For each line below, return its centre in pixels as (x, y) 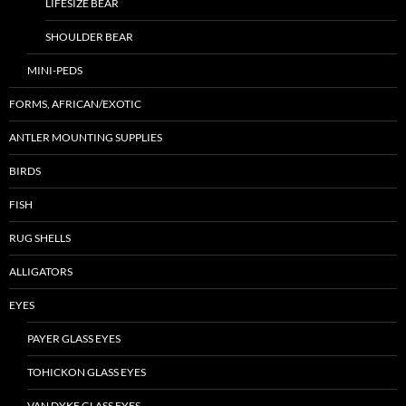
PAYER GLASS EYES (74, 339)
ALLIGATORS (41, 272)
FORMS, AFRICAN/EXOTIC (75, 104)
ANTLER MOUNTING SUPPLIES (86, 138)
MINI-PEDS (55, 71)
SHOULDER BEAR (89, 37)
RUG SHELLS (40, 238)
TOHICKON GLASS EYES (87, 372)
